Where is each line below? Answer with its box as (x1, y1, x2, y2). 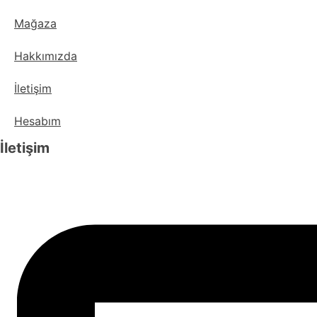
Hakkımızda (14, 49, 77, 64)
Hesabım (14, 114, 61, 129)
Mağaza (14, 16, 57, 31)
